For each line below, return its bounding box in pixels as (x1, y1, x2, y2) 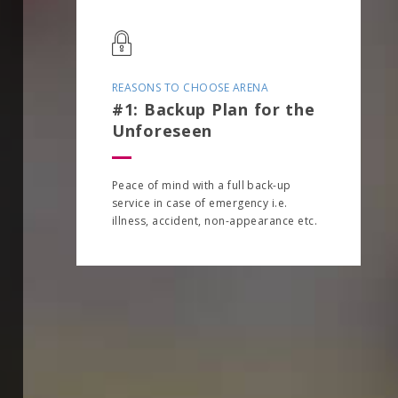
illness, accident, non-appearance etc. (112, 213, 318, 228)
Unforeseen (112, 120, 213, 141)
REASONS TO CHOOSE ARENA (112, 80, 269, 95)
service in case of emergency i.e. (112, 195, 288, 211)
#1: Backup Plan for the (112, 99, 315, 120)
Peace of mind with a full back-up (112, 178, 291, 193)
